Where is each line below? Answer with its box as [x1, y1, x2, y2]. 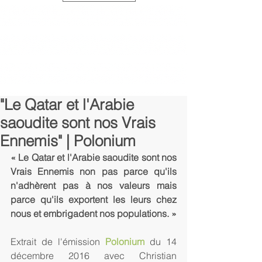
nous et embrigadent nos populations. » [11, 208, 177, 219]
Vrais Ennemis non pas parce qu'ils [11, 166, 177, 177]
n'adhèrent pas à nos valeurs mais [11, 180, 177, 191]
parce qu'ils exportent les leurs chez [11, 194, 177, 205]
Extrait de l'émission [11, 236, 105, 247]
